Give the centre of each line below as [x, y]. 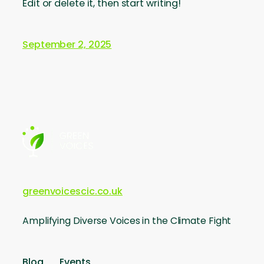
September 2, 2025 [67, 45]
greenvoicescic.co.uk [72, 191]
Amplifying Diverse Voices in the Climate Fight [127, 221]
